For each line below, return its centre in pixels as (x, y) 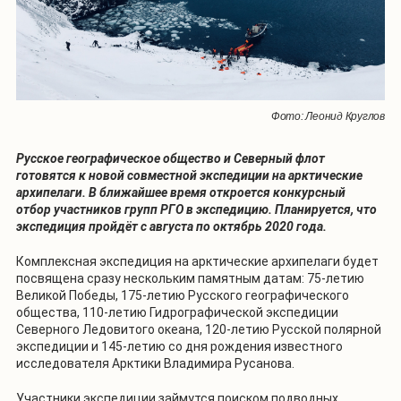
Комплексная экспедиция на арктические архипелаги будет (197, 262)
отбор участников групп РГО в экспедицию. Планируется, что (196, 210)
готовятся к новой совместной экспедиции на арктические (189, 176)
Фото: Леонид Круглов (328, 117)
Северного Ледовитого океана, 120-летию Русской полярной (199, 330)
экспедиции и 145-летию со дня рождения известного (179, 347)
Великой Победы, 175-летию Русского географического (183, 296)
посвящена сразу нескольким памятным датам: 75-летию (190, 279)
